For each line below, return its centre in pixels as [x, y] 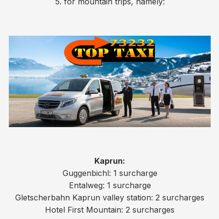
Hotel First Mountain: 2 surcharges [110, 210]
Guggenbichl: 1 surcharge [110, 173]
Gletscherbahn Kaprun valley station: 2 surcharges [110, 198]
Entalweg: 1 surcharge [110, 186]
